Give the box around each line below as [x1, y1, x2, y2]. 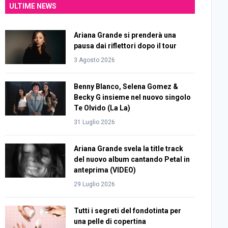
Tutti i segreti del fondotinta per [74, 207, 182, 215]
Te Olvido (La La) [74, 104, 131, 112]
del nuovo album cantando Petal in [74, 155, 190, 163]
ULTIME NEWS [9, 2, 57, 10]
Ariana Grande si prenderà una [74, 31, 177, 39]
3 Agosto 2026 [74, 56, 116, 64]
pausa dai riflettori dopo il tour [74, 42, 177, 50]
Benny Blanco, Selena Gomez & [74, 82, 179, 91]
